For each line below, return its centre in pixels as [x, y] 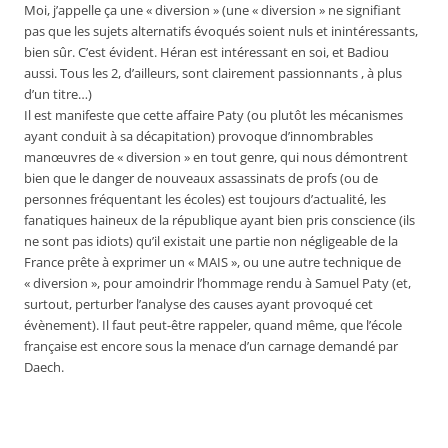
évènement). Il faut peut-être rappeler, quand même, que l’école [213, 325]
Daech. [44, 367]
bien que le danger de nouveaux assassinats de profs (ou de [201, 178]
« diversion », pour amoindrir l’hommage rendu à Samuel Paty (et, [217, 283]
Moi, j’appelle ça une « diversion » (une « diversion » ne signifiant [212, 10]
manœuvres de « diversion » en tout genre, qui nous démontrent [216, 157]
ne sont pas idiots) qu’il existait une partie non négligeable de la [211, 241]
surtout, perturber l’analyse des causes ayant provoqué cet [198, 304]
